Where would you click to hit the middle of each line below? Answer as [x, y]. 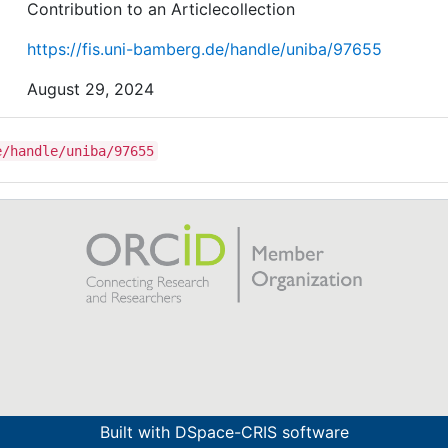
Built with [137, 432]
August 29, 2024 [91, 89]
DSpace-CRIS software [261, 432]
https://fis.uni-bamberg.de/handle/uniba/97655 [205, 49]
